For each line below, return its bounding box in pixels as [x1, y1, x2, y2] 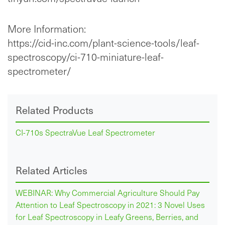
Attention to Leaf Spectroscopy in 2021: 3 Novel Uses [16, 199, 205, 210]
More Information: [8, 22, 86, 36]
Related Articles [16, 163, 87, 178]
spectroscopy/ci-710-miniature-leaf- [8, 50, 164, 64]
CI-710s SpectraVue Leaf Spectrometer [16, 127, 155, 138]
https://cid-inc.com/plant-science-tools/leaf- [8, 36, 199, 50]
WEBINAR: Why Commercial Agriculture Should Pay [16, 187, 199, 198]
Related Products [16, 103, 93, 118]
